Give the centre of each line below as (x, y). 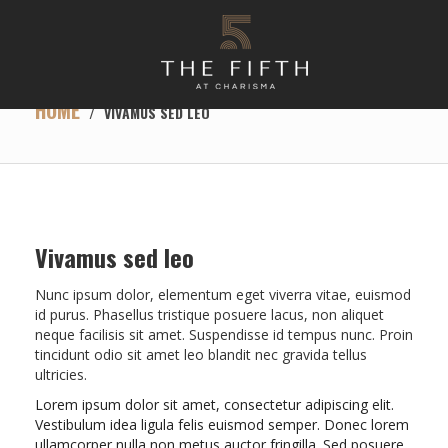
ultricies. (61, 374)
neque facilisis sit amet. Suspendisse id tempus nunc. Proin (224, 334)
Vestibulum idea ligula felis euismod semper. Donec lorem (222, 424)
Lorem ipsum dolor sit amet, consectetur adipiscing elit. (214, 404)
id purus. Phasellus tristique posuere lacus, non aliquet (209, 314)
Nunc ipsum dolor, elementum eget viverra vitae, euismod (223, 294)
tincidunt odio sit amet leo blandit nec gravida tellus (201, 354)
